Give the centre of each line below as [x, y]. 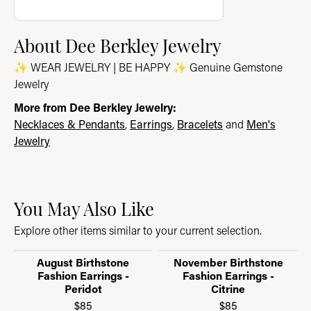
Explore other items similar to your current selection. [138, 230]
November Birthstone [228, 262]
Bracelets [200, 124]
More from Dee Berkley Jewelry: [95, 107]
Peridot [83, 288]
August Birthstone [83, 262]
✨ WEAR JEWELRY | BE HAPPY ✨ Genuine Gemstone [148, 67]
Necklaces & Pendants [69, 124]
